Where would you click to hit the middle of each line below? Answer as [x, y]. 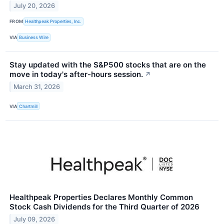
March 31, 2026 [37, 86]
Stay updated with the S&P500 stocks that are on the [108, 64]
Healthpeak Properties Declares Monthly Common [101, 197]
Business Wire [34, 37]
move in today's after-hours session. [76, 74]
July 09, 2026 [34, 219]
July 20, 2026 [34, 6]
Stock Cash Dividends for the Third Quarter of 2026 [104, 207]
